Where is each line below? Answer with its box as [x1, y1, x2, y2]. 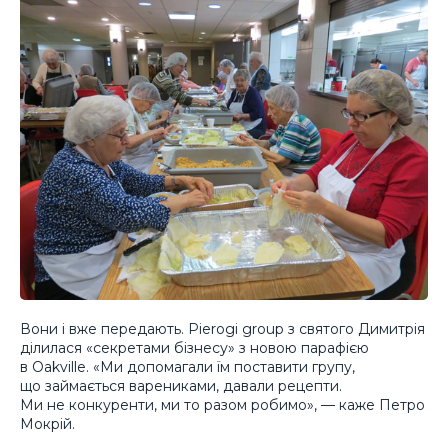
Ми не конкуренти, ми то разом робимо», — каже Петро [20, 395, 425, 414]
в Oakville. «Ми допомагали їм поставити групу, [20, 357, 355, 376]
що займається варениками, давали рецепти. [20, 376, 342, 395]
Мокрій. [20, 414, 75, 433]
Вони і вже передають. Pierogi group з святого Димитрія [20, 319, 425, 338]
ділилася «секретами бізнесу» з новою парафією [20, 338, 369, 357]
